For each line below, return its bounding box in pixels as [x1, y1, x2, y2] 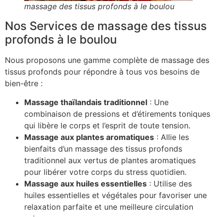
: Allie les [154, 132, 189, 142]
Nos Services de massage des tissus [5, 19, 207, 33]
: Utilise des [147, 178, 192, 188]
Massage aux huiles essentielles [24, 178, 147, 188]
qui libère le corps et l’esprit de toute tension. [24, 120, 190, 130]
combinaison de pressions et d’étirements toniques [24, 108, 210, 119]
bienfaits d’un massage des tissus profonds [24, 143, 182, 154]
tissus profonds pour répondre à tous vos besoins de [5, 67, 200, 77]
